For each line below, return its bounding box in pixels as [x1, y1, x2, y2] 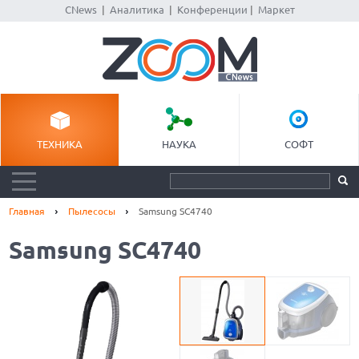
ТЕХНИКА [37, 139, 83, 150]
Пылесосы [68, 206, 116, 216]
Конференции [176, 4, 248, 15]
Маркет [257, 4, 295, 15]
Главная [9, 206, 46, 216]
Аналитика [109, 4, 164, 15]
